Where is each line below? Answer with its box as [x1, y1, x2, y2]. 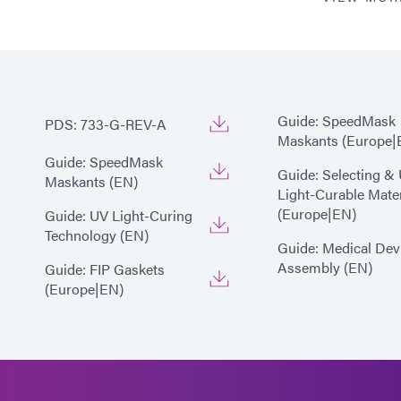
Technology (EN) [45, 225, 149, 246]
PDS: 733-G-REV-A [45, 114, 166, 135]
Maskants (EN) [45, 171, 138, 192]
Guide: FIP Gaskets [45, 259, 165, 280]
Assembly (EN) [277, 257, 372, 278]
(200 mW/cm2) [219, 38, 312, 59]
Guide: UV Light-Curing [45, 205, 192, 226]
